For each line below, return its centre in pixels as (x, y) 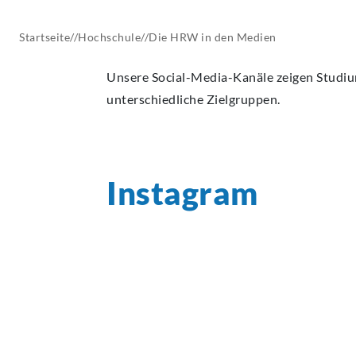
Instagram (182, 193)
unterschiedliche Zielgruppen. (193, 99)
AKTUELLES (139, 14)
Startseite (44, 37)
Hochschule (109, 37)
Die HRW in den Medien (213, 37)
